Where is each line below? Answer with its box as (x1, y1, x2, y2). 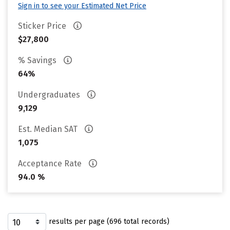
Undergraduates (18, 90, 82, 100)
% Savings (18, 55, 59, 65)
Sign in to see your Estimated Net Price (18, 2, 146, 10)
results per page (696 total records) (49, 217, 169, 226)
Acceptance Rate (18, 159, 84, 168)
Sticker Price (18, 21, 68, 31)
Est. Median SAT (18, 124, 80, 134)
